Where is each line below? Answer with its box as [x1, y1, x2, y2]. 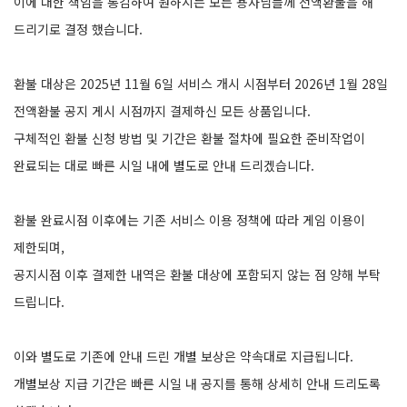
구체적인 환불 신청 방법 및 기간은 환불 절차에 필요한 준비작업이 [14, 128, 365, 147]
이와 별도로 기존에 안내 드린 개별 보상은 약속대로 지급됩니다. [14, 346, 357, 365]
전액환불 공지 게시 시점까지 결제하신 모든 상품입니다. [14, 101, 314, 120]
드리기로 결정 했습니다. [14, 19, 143, 38]
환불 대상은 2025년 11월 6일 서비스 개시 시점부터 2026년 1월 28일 [14, 74, 388, 93]
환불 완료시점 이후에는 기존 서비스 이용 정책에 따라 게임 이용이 [14, 210, 365, 229]
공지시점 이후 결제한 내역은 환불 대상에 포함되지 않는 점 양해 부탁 [14, 264, 381, 283]
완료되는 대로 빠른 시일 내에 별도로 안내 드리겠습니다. [14, 155, 318, 174]
